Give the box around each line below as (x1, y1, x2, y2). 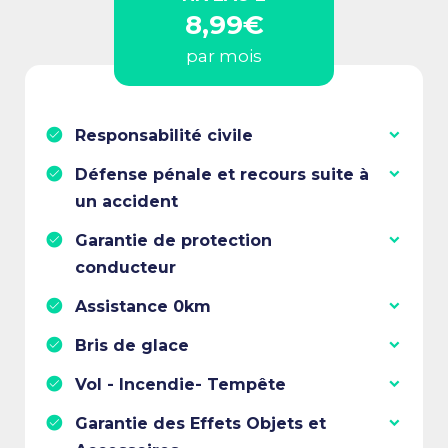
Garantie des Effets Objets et (75, 413, 326, 433)
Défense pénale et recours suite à (75, 164, 369, 184)
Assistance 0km (75, 296, 211, 316)
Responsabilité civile (75, 125, 253, 145)
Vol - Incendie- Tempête (75, 374, 286, 394)
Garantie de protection (75, 230, 272, 250)
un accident (75, 191, 178, 211)
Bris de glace (75, 335, 189, 355)
